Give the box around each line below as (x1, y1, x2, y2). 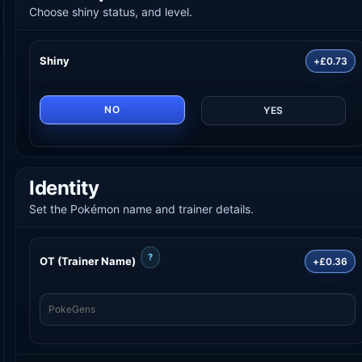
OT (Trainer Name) (40, 254, 136, 267)
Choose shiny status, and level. (29, 4, 192, 19)
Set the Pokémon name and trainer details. (29, 201, 254, 216)
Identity (29, 175, 99, 200)
